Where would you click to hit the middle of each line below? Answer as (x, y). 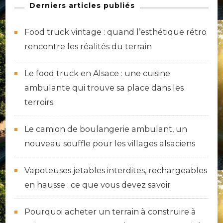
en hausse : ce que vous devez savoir (98, 185)
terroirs (39, 103)
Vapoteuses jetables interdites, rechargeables (116, 171)
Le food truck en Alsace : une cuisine (97, 74)
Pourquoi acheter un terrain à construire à (110, 212)
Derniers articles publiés (82, 6)
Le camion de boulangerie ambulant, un (106, 129)
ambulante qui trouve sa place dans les (104, 88)
